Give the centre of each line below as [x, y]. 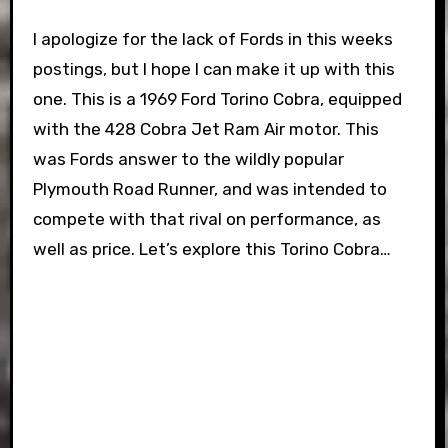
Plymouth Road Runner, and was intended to [209, 189]
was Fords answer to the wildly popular [188, 159]
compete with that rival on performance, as [206, 219]
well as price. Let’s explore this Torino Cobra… [211, 249]
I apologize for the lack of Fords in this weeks [212, 39]
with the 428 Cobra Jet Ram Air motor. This [205, 129]
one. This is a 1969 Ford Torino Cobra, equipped [217, 99]
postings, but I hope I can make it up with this [213, 69]
